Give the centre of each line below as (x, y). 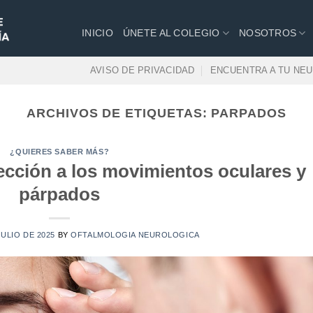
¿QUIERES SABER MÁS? (60, 152)
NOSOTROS (268, 32)
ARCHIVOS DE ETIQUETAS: (119, 113)
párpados (60, 194)
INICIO (97, 32)
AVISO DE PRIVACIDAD (142, 70)
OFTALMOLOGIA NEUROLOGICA (135, 234)
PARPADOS (249, 113)
